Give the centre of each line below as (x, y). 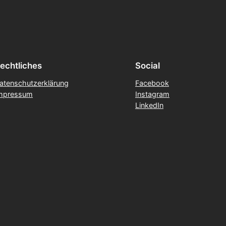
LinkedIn (149, 105)
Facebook (152, 83)
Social (148, 66)
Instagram (152, 94)
